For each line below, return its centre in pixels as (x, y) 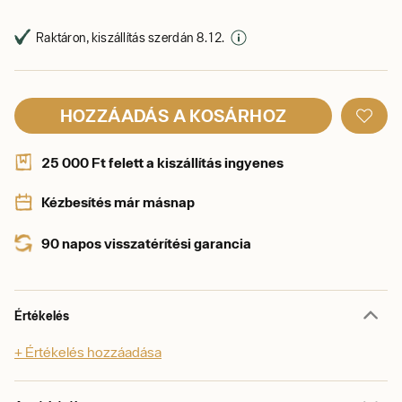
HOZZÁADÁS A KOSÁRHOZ (173, 115)
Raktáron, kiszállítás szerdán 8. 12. (131, 37)
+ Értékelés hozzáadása (88, 352)
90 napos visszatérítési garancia (146, 243)
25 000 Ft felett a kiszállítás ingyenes (162, 162)
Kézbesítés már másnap (118, 202)
